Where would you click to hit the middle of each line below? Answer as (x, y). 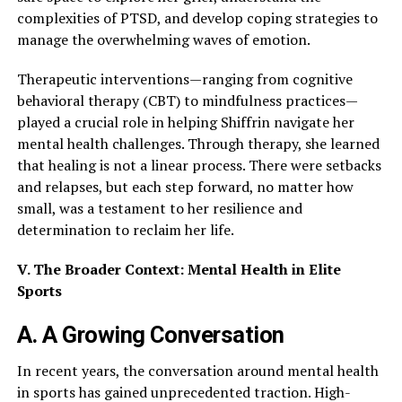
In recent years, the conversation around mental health (197, 371)
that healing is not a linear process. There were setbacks (199, 166)
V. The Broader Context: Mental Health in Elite (179, 270)
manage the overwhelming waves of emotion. (163, 40)
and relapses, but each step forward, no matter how (185, 187)
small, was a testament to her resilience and (159, 209)
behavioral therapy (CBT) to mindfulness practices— (187, 101)
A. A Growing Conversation (150, 335)
